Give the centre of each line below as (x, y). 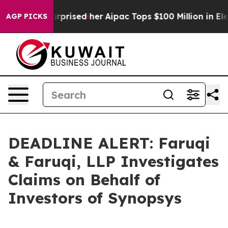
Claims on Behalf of (84, 180)
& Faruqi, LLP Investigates (113, 161)
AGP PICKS (27, 16)
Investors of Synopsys (95, 198)
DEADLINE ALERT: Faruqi (109, 143)
